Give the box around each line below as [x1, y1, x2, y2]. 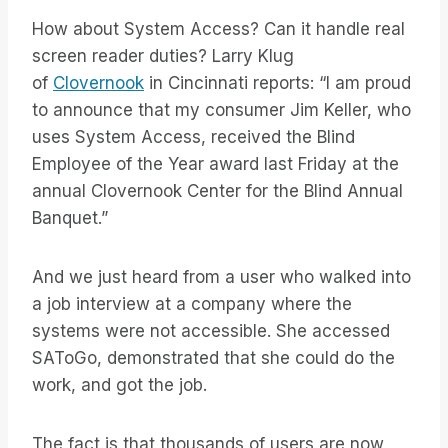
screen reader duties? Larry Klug [32, 46, 294, 67]
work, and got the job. [32, 375, 207, 396]
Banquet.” [32, 208, 108, 229]
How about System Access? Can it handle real [32, 19, 405, 40]
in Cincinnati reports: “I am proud [144, 73, 411, 94]
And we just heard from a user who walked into [32, 267, 411, 288]
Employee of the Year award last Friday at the [32, 154, 399, 175]
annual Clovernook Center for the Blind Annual [32, 181, 403, 202]
